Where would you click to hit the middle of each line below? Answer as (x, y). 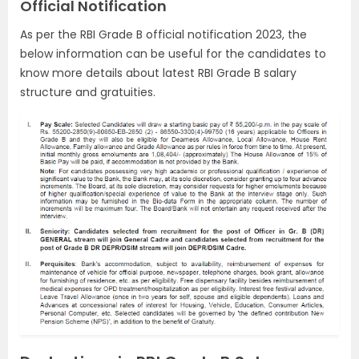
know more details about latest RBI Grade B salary (158, 73)
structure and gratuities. (88, 92)
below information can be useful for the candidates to (173, 54)
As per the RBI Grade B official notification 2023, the (163, 34)
